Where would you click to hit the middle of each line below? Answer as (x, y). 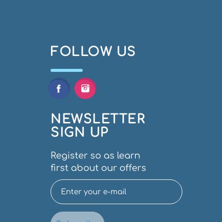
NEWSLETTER (98, 119)
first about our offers (98, 168)
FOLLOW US (93, 52)
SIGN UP (80, 133)
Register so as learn (95, 156)
